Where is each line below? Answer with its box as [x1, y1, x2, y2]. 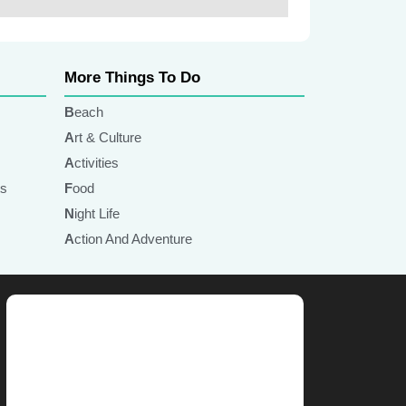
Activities [74, 155, 119, 170]
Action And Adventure [74, 231, 192, 246]
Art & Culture [74, 130, 141, 145]
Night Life [74, 206, 120, 221]
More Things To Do [64, 69, 200, 86]
